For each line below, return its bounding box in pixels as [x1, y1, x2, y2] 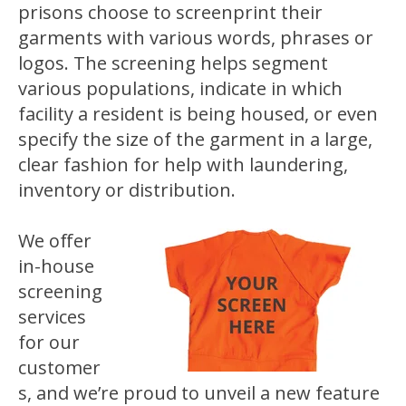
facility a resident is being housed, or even [18, 101, 378, 126]
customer [18, 354, 101, 380]
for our [18, 329, 80, 354]
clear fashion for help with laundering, [18, 151, 348, 177]
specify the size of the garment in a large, [18, 126, 372, 151]
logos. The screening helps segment [18, 50, 328, 75]
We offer [18, 227, 92, 253]
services [18, 304, 86, 329]
